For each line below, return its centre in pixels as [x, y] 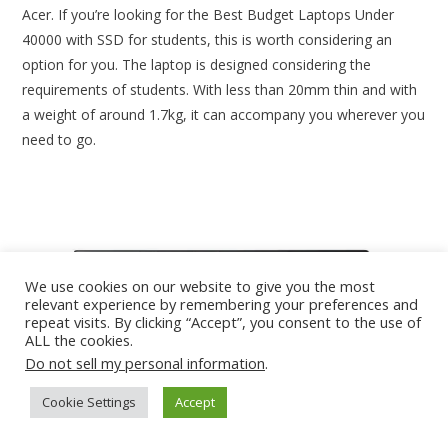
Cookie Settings [89, 402]
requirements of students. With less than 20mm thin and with [220, 89]
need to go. [59, 139]
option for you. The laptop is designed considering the [197, 64]
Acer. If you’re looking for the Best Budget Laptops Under [208, 14]
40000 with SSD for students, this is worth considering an [207, 39]
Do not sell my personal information [145, 363]
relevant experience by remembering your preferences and [221, 304]
